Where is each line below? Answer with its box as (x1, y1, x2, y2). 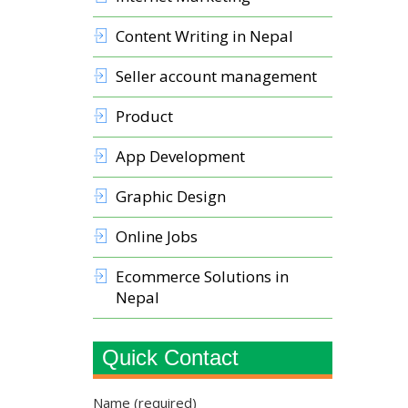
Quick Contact (102, 345, 239, 370)
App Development (116, 146, 245, 167)
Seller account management (116, 66, 317, 87)
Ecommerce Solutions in (116, 266, 289, 287)
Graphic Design (116, 186, 226, 207)
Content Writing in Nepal (116, 25, 293, 46)
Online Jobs (116, 226, 198, 247)
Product (116, 106, 173, 127)
